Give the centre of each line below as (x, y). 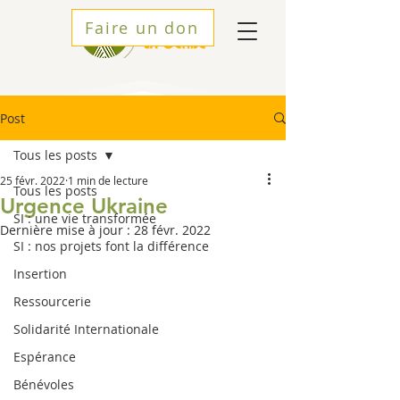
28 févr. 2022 (172, 230)
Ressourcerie (52, 301)
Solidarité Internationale (86, 329)
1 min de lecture (108, 180)
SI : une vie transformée (85, 218)
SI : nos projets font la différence (111, 246)
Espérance (45, 357)
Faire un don (142, 28)
